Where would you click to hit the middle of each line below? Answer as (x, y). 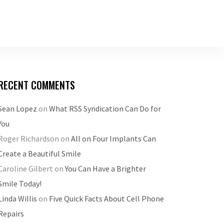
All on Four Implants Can (113, 138)
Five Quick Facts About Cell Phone (106, 198)
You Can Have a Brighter (105, 168)
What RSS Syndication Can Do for (105, 108)
